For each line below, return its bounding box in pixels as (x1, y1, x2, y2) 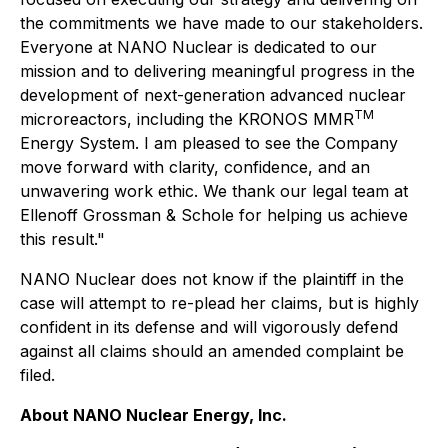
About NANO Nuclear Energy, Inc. (20, 405, 287, 426)
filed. (20, 365, 55, 386)
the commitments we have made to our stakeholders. (20, 13, 423, 34)
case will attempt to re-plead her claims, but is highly (20, 293, 419, 314)
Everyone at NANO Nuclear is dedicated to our (20, 37, 377, 58)
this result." (20, 229, 105, 250)
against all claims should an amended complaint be (20, 341, 404, 362)
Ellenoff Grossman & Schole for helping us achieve (20, 205, 408, 226)
